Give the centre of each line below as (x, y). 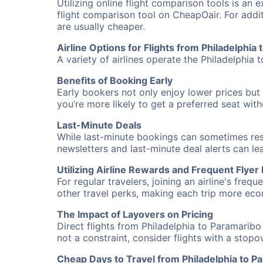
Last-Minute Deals (99, 125)
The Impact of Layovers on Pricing (135, 214)
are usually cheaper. (101, 26)
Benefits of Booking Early (115, 80)
